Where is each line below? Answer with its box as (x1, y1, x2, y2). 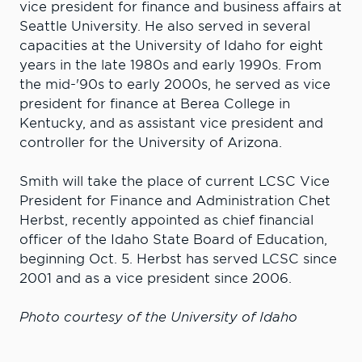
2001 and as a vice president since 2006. (19, 271, 292, 287)
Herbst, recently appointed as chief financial (19, 213, 314, 229)
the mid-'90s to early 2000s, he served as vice (19, 77, 330, 93)
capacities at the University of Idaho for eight (19, 38, 323, 54)
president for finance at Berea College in (19, 96, 290, 112)
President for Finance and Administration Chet (19, 193, 330, 209)
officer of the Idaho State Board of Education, (19, 232, 327, 248)
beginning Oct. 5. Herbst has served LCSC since (19, 251, 337, 267)
